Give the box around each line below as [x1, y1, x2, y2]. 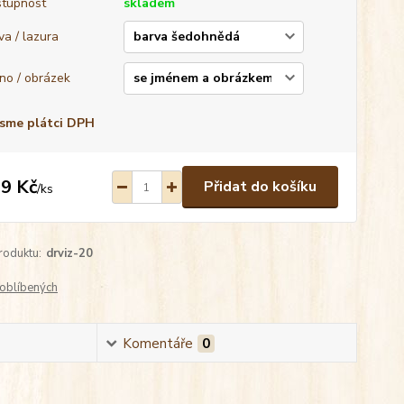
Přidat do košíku [203, 177, 317, 197]
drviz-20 [45, 245, 93, 262]
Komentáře [122, 335, 193, 353]
